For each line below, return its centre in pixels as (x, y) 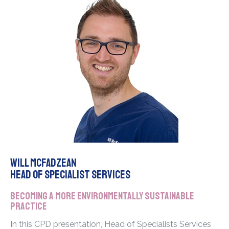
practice (29, 207)
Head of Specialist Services (70, 175)
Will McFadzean (43, 163)
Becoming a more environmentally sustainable (102, 196)
